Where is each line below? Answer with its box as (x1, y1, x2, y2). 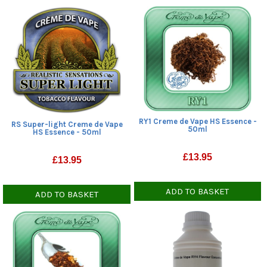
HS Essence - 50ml (33, 127, 102, 136)
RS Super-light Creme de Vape (11, 119, 123, 129)
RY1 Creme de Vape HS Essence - (138, 116, 257, 126)
